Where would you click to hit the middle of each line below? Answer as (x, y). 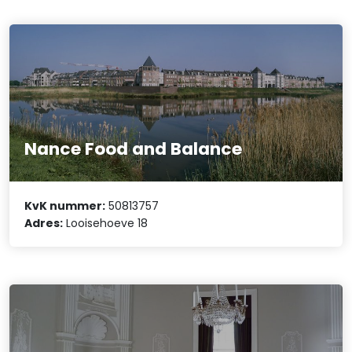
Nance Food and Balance (134, 149)
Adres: (44, 223)
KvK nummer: (65, 205)
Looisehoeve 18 (106, 223)
